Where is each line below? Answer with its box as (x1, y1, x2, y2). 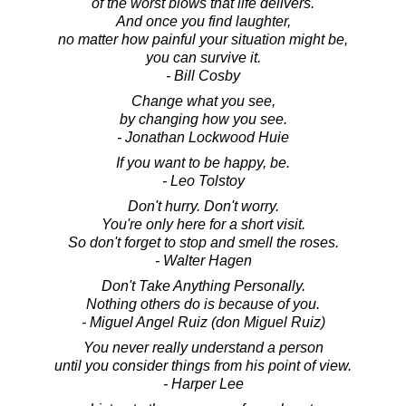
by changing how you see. (119, 111, 287, 127)
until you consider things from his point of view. (54, 357, 352, 373)
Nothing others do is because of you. (86, 295, 320, 312)
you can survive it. (145, 49, 261, 65)
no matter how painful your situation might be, (58, 31, 348, 47)
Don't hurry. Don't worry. (127, 198, 279, 214)
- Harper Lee (162, 375, 244, 391)
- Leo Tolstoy (161, 172, 245, 188)
